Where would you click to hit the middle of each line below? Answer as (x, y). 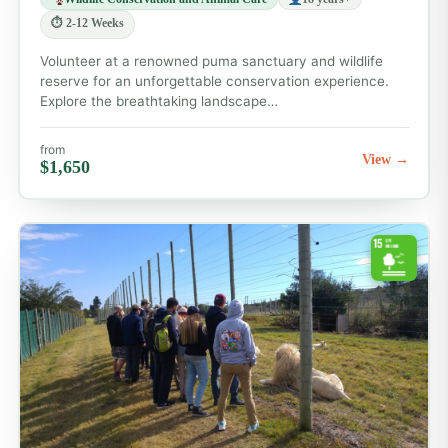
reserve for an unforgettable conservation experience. (214, 81)
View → (385, 160)
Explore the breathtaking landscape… (158, 101)
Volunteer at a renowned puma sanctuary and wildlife (211, 61)
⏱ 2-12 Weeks (87, 23)
